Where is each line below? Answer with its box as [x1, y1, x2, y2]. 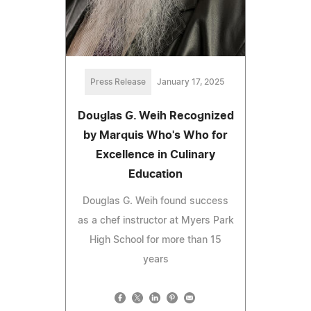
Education [128, 168, 183, 180]
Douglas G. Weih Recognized [77, 110, 234, 121]
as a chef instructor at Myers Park [77, 215, 234, 226]
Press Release [90, 77, 146, 86]
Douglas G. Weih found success [83, 196, 228, 206]
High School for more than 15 [90, 235, 221, 245]
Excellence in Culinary [96, 149, 215, 160]
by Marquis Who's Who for [83, 129, 228, 141]
